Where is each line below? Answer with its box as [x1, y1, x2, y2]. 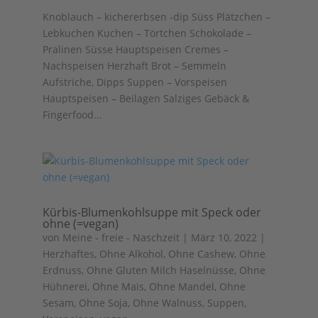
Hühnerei [42, 280, 87, 293]
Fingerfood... [42, 108, 102, 121]
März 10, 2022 [190, 231, 257, 244]
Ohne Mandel [148, 280, 214, 293]
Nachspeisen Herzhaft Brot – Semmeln [42, 59, 226, 72]
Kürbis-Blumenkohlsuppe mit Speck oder [42, 204, 261, 220]
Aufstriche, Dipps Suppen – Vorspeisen [42, 75, 227, 89]
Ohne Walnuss [132, 296, 202, 309]
